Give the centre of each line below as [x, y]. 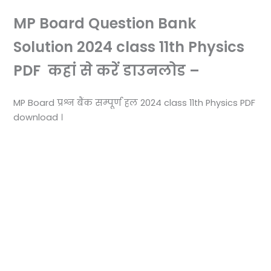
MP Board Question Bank [105, 24]
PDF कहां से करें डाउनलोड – [107, 71]
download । [38, 117]
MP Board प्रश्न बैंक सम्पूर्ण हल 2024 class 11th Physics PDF [135, 103]
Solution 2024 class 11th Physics [129, 47]
